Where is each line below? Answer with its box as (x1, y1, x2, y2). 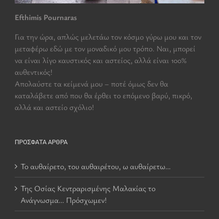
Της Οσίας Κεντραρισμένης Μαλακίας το (21, 183, 155, 194)
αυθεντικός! (15, 66, 52, 78)
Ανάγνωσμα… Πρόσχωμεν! (21, 195, 107, 206)
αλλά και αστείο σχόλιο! (15, 102, 94, 113)
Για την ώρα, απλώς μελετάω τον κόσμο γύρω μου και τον (15, 31, 201, 43)
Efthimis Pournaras (15, 12, 77, 23)
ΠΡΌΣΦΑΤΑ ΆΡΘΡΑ (15, 138, 67, 146)
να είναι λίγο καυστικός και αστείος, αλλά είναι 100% (15, 55, 187, 66)
